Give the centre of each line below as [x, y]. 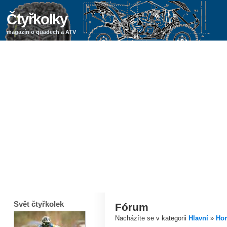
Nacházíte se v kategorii [152, 218]
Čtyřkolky [37, 19]
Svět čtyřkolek [39, 204]
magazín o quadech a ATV [42, 32]
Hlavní [198, 218]
